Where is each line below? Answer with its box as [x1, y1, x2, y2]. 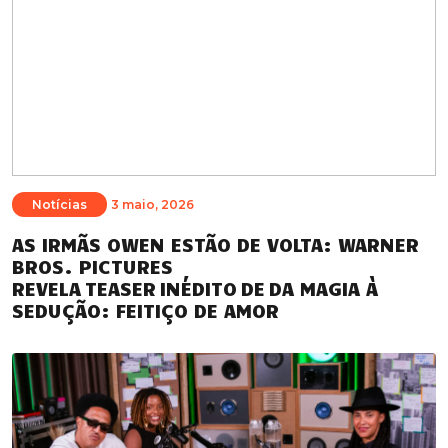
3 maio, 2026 [111, 197, 194, 212]
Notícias [32, 197, 87, 212]
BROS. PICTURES [12, 254, 173, 278]
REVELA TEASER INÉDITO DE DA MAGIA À [12, 276, 378, 300]
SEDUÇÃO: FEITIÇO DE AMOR [12, 298, 283, 322]
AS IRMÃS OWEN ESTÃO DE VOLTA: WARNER [12, 232, 419, 256]
